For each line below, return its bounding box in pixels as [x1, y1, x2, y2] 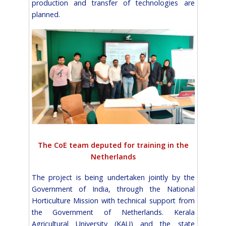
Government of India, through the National [31, 184, 195, 194]
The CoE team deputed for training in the [37, 140, 189, 150]
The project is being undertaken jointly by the [31, 172, 195, 182]
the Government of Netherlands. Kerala [31, 207, 195, 217]
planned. [31, 9, 60, 19]
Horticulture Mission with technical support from [31, 195, 195, 205]
